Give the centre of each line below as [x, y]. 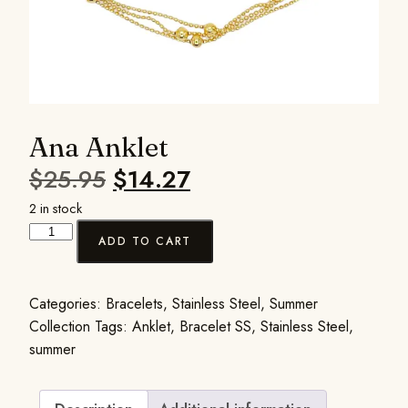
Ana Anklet [99, 147]
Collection [60, 326]
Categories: [67, 304]
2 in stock [56, 209]
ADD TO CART [145, 241]
